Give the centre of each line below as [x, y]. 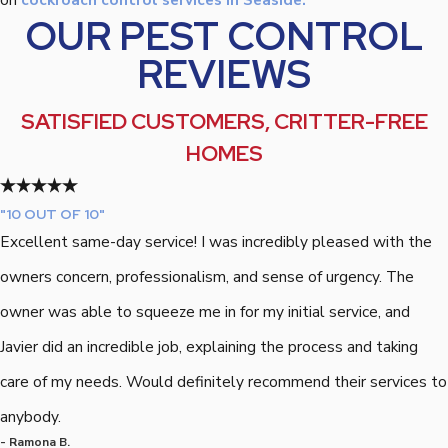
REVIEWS [224, 73]
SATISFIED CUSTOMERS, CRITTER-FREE [224, 122]
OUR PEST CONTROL [224, 35]
